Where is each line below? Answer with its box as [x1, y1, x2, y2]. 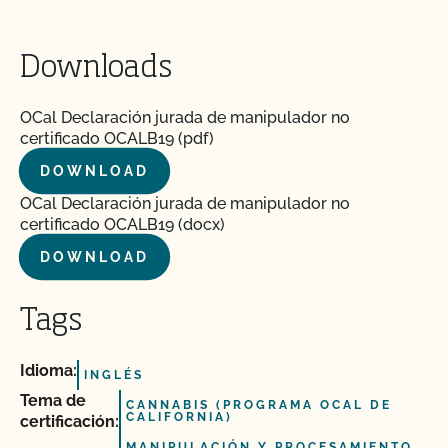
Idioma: [20, 361, 77, 380]
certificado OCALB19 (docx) [20, 215, 225, 234]
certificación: [20, 412, 119, 431]
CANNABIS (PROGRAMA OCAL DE [126, 398, 392, 412]
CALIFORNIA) [126, 410, 233, 424]
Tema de [20, 391, 86, 410]
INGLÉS [84, 368, 144, 382]
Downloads [20, 54, 172, 84]
